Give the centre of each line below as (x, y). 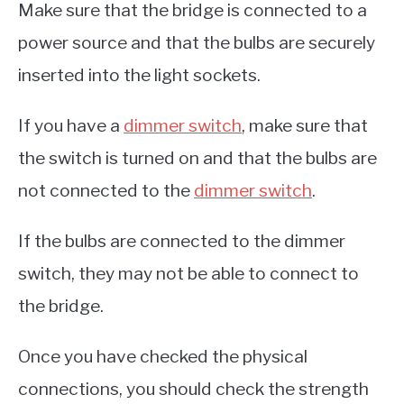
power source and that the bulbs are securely (197, 42)
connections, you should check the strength (193, 388)
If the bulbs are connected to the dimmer (182, 240)
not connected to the (106, 190)
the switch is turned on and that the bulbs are (197, 157)
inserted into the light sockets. (139, 74)
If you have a (71, 125)
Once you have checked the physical (163, 356)
